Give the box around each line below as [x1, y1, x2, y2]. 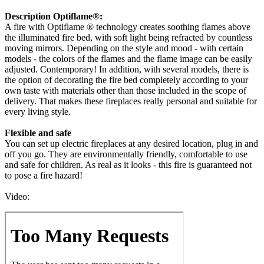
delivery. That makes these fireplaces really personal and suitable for [5, 95, 257, 106]
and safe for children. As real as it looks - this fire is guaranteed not [5, 159, 252, 170]
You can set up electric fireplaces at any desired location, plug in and [5, 138, 258, 148]
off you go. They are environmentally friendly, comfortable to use [5, 148, 247, 159]
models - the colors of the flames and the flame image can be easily [5, 53, 252, 64]
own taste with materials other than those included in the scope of [5, 85, 246, 95]
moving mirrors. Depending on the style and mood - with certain [5, 42, 243, 53]
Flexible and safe [5, 127, 71, 138]
